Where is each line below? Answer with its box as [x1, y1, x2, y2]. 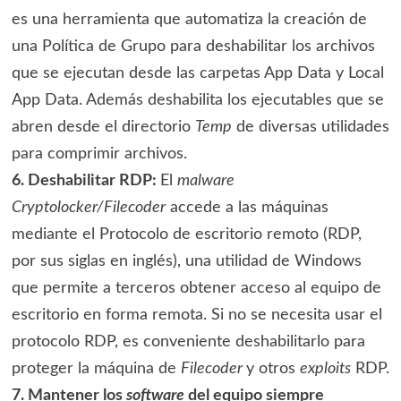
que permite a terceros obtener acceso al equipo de [11, 280, 381, 297]
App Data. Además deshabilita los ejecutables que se [11, 92, 384, 109]
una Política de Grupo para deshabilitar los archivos [11, 38, 375, 55]
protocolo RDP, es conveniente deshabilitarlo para [11, 334, 365, 351]
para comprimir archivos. [11, 146, 187, 163]
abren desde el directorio [11, 119, 195, 136]
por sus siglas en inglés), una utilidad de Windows [11, 253, 362, 270]
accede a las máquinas [165, 200, 328, 217]
